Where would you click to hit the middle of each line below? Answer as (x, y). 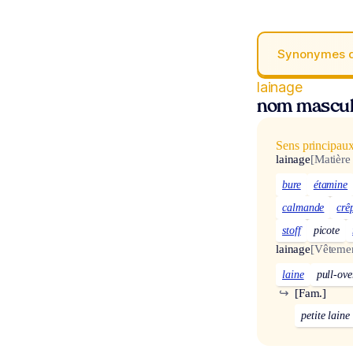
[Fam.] (311, 293)
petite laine (326, 315)
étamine (331, 184)
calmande (303, 207)
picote (327, 230)
